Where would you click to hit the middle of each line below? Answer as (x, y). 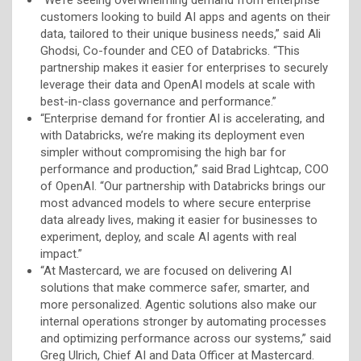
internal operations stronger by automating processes (183, 321)
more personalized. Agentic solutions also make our (178, 304)
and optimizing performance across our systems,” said (186, 338)
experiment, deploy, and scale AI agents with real (168, 237)
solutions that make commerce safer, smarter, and (175, 287)
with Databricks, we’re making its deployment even (172, 135)
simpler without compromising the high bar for (163, 152)
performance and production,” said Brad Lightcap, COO (185, 169)
